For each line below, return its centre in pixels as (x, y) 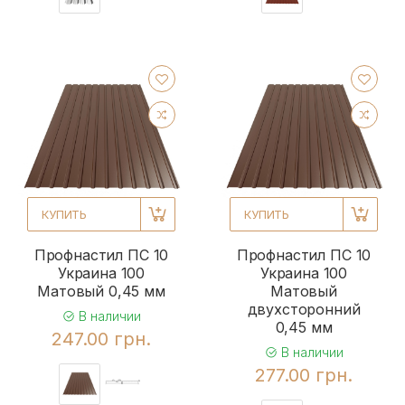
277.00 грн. (304, 376)
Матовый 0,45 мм (101, 292)
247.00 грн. (101, 339)
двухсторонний (304, 310)
